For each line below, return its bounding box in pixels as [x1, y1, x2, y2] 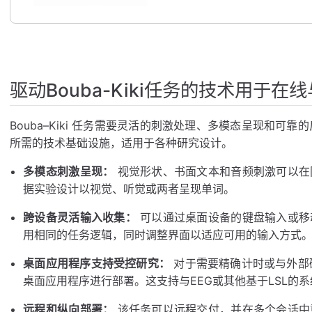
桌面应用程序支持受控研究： [23, 256, 171, 270]
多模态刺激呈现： [23, 164, 114, 178]
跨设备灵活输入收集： [23, 210, 136, 224]
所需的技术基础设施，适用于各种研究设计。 [10, 135, 233, 150]
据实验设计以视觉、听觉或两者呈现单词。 [23, 181, 235, 196]
